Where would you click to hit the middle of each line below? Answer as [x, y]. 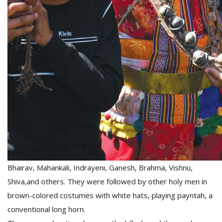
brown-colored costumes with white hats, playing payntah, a [110, 195]
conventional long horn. [47, 209]
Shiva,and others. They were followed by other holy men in [107, 181]
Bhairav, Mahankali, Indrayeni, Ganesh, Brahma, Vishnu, [100, 167]
